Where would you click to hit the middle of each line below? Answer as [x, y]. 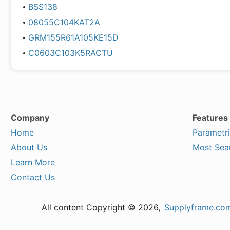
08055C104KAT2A [64, 22]
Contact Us [33, 177]
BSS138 [43, 7]
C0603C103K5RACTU [70, 53]
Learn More [33, 162]
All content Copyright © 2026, [102, 207]
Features [210, 118]
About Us [29, 147]
